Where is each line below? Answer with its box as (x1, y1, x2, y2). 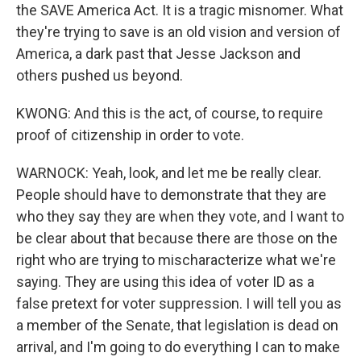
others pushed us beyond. (16, 67, 183, 84)
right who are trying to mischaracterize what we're (16, 251, 336, 268)
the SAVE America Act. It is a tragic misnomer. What (16, 2, 343, 19)
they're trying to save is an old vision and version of (16, 23, 341, 40)
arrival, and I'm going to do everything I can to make (16, 338, 340, 355)
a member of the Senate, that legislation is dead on (16, 317, 338, 334)
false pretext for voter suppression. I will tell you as (16, 295, 342, 312)
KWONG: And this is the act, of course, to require (16, 105, 323, 122)
